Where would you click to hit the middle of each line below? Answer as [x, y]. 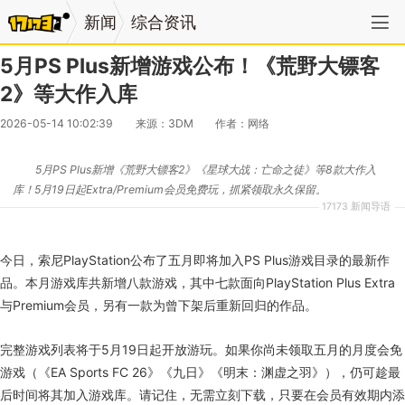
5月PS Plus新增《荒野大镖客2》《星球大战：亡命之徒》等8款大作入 [205, 170]
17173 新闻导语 [357, 207]
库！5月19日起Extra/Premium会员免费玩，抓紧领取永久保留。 [170, 190]
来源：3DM [164, 123]
